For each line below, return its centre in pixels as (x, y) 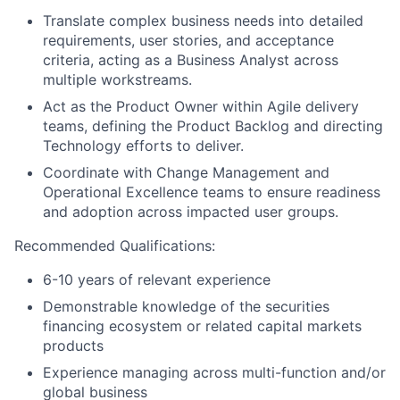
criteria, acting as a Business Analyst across (191, 60)
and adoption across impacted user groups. (191, 212)
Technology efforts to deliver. (143, 146)
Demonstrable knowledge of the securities (186, 306)
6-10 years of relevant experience (157, 279)
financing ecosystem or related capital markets (202, 326)
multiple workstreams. (117, 79)
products (73, 346)
